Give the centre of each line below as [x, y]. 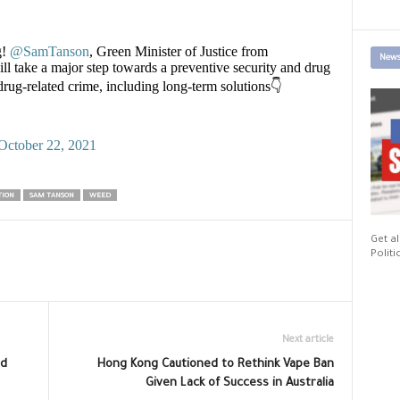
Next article [308, 340]
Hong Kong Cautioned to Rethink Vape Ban [215, 365]
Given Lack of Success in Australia [239, 383]
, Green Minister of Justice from [178, 51]
